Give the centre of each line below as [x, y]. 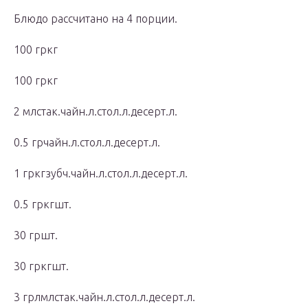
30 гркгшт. [41, 266]
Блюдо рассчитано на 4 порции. [96, 19]
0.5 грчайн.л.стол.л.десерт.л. [87, 143]
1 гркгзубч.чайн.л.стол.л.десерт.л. [101, 174]
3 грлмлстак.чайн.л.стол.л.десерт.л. [104, 297]
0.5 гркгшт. [43, 205]
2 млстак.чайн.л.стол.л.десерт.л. [96, 112]
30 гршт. [36, 235]
